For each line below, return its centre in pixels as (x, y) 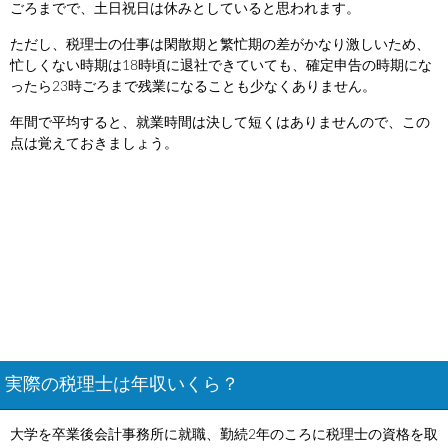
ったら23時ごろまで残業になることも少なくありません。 (193, 86)
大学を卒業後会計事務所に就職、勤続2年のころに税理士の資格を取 (224, 434)
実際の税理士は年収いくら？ (122, 384)
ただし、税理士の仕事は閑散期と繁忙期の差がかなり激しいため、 (220, 44)
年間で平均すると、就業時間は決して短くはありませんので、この (220, 122)
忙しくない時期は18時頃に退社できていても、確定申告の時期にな (221, 65)
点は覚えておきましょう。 (94, 143)
